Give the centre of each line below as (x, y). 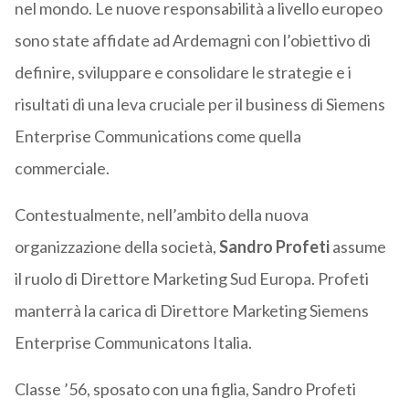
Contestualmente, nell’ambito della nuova (161, 215)
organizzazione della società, (116, 247)
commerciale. (62, 168)
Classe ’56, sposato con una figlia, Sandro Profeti (185, 389)
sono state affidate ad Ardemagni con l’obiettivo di (192, 41)
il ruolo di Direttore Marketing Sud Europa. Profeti (191, 279)
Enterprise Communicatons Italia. (133, 343)
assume (357, 247)
